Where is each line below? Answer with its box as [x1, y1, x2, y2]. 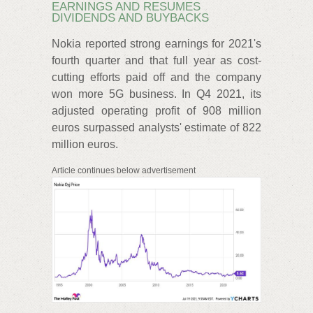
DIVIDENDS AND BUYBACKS [52, 11, 209, 24]
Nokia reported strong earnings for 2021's [52, 37, 261, 50]
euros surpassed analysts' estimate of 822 [52, 121, 261, 133]
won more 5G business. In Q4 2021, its [52, 87, 261, 100]
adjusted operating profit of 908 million [52, 104, 261, 117]
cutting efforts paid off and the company [52, 71, 261, 83]
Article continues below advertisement [52, 165, 196, 175]
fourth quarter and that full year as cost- [52, 54, 261, 66]
